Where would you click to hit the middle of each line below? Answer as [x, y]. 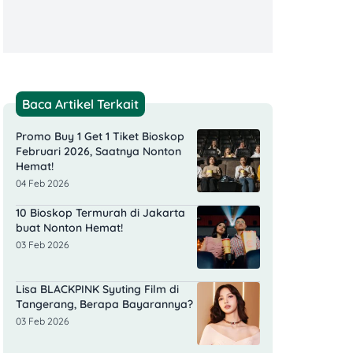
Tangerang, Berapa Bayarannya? [104, 305]
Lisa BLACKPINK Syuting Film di [97, 290]
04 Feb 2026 [42, 184]
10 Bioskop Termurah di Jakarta [100, 213]
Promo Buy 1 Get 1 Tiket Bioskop [100, 137]
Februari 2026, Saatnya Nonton [98, 152]
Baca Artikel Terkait [80, 104]
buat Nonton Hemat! [69, 228]
